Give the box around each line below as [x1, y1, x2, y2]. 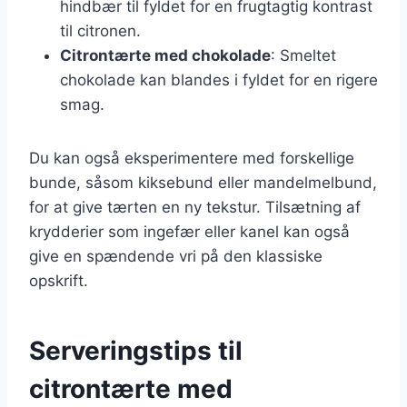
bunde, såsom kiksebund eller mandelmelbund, [29, 173, 377, 192]
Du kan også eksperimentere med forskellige [29, 148, 354, 167]
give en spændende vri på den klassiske [29, 246, 323, 265]
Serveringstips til [29, 334, 243, 366]
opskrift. [29, 271, 88, 290]
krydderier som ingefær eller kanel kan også [29, 222, 350, 241]
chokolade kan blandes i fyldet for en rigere [60, 70, 378, 89]
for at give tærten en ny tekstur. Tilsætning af [29, 197, 361, 216]
